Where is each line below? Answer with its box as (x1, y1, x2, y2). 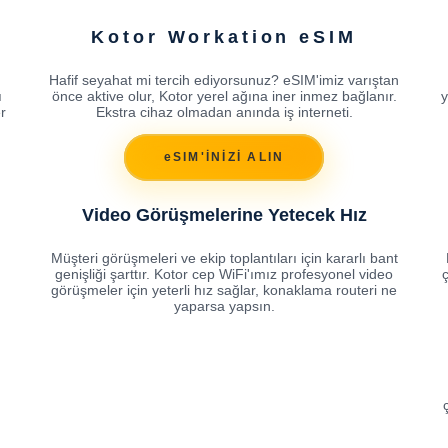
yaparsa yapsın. (173, 297, 275, 314)
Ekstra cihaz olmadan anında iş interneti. (95, 103, 353, 120)
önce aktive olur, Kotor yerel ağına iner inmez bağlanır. (51, 87, 397, 104)
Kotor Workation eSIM (91, 26, 357, 47)
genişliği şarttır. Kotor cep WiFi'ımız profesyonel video (55, 265, 393, 282)
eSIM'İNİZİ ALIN (163, 150, 285, 165)
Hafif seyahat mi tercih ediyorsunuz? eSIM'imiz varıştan (49, 71, 399, 88)
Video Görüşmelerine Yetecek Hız (81, 204, 367, 225)
